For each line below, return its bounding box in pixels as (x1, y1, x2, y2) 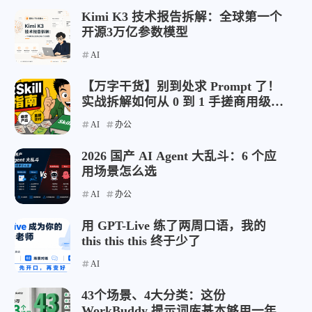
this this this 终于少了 (81, 234, 201, 248)
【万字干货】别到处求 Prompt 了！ (81, 79, 280, 93)
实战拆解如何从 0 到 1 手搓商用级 (81, 95, 271, 109)
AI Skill (81, 110, 123, 124)
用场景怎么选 (81, 164, 157, 178)
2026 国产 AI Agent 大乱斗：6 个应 (81, 149, 276, 163)
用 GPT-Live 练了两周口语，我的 (81, 219, 266, 233)
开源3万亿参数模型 (81, 25, 188, 39)
